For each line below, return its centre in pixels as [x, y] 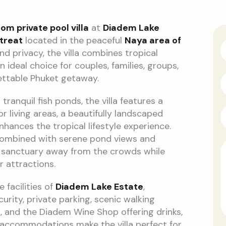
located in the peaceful [73, 40]
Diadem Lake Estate [99, 187]
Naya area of [153, 40]
